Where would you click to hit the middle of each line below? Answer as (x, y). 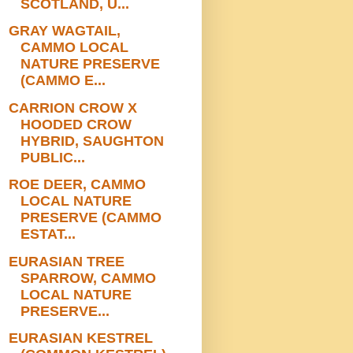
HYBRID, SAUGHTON (92, 141)
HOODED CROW (76, 124)
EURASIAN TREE (66, 261)
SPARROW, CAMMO (88, 278)
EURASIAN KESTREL (80, 338)
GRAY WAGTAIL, (64, 31)
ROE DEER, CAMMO (77, 185)
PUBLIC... (52, 157)
